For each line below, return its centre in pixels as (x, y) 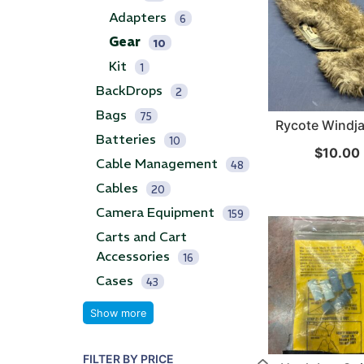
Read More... (127, 67)
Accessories (133, 256)
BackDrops (129, 91)
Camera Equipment (155, 212)
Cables (117, 188)
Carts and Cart (141, 237)
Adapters (138, 17)
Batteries (126, 139)
